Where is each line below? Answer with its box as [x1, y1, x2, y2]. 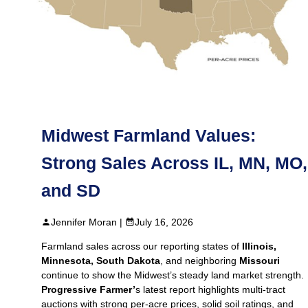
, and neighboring [160, 255, 239, 267]
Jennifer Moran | [51, 217, 125, 228]
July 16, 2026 [135, 217, 193, 228]
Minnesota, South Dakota [41, 255, 160, 267]
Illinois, [242, 241, 276, 252]
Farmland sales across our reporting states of [41, 241, 242, 252]
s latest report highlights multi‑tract [135, 284, 285, 296]
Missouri [239, 255, 280, 267]
